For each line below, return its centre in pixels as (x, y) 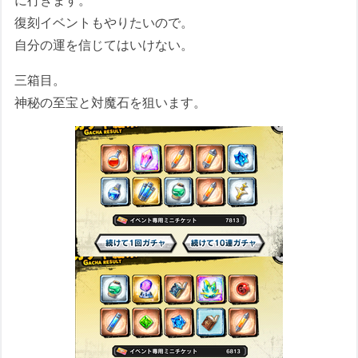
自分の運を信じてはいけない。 (104, 45)
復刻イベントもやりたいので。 (104, 23)
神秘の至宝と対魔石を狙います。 (111, 103)
